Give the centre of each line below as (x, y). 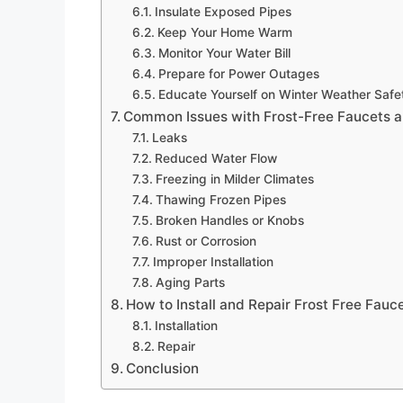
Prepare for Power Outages (238, 73)
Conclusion (163, 368)
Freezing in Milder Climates (234, 179)
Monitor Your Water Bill (224, 53)
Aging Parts (190, 282)
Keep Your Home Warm (224, 32)
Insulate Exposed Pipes (223, 11)
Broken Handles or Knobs (229, 220)
